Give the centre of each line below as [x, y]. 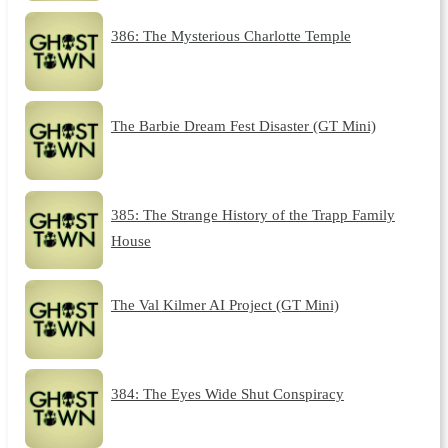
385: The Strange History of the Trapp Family [252, 215]
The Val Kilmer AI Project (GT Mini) [224, 304]
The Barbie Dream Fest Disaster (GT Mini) [243, 125]
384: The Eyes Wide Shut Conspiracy [227, 393]
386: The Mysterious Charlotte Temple [230, 36]
